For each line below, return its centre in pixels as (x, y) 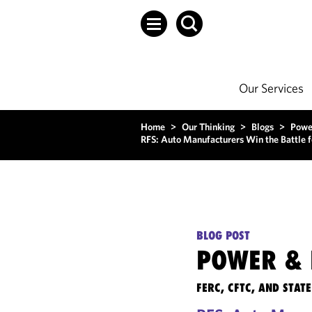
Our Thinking (208, 127)
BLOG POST (224, 235)
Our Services (271, 88)
